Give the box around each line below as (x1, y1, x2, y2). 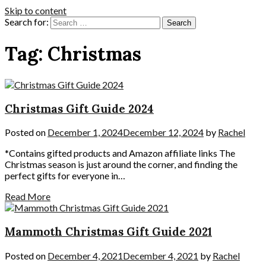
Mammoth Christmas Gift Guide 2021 (5, 224, 212, 239)
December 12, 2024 (123, 126, 204, 138)
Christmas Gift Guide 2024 (5, 101, 154, 116)
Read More (5, 191, 50, 202)
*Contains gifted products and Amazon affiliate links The (5, 147, 235, 159)
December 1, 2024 (47, 126, 123, 138)
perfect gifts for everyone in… (5, 170, 125, 182)
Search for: (5, 16, 49, 27)
